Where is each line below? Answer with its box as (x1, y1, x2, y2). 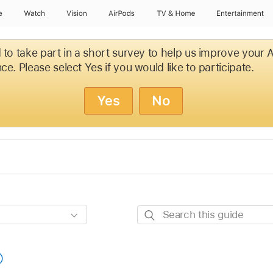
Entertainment (217, 9, 264, 18)
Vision (66, 9, 87, 18)
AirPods (108, 9, 135, 18)
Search (136, 207, 170, 219)
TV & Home (156, 9, 195, 18)
